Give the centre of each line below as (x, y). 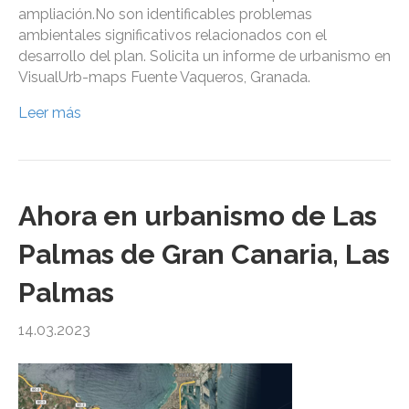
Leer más (50, 113)
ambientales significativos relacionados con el (173, 36)
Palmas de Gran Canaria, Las (204, 255)
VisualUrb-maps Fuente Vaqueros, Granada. (164, 78)
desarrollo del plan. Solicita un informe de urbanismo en (204, 57)
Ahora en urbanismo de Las (198, 216)
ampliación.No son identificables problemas (165, 15)
